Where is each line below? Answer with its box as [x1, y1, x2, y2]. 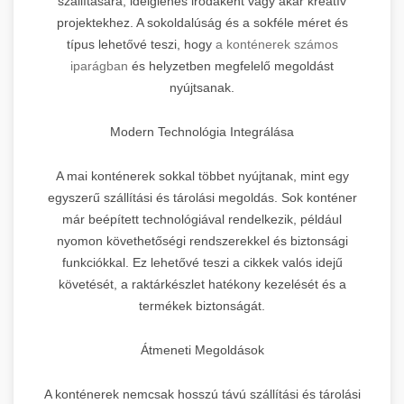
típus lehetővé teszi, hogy [66, 36, 216, 51]
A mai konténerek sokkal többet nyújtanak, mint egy [55, 168, 349, 183]
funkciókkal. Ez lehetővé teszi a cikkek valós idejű [61, 254, 343, 270]
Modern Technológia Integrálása [110, 124, 294, 139]
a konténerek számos [215, 36, 338, 51]
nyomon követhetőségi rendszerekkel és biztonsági [56, 233, 348, 248]
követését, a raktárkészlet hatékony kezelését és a [58, 276, 346, 291]
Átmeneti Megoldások [140, 342, 264, 357]
